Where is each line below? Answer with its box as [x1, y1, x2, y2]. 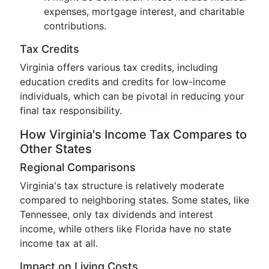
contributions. [44, 20, 106, 32]
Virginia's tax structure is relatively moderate [20, 180, 224, 192]
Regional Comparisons [20, 161, 136, 174]
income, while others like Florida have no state [20, 223, 231, 235]
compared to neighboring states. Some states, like [20, 194, 249, 206]
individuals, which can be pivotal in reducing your [20, 90, 244, 102]
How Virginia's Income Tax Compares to [20, 127, 247, 142]
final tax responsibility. [20, 104, 122, 116]
